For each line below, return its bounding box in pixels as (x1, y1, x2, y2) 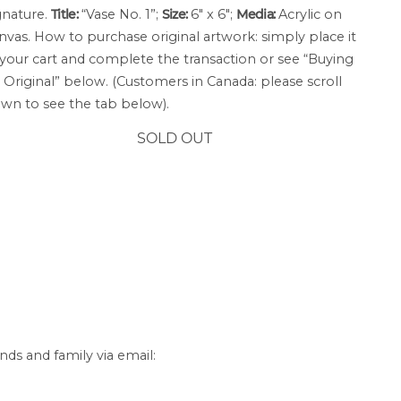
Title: (51, 5, 78, 22)
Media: (236, 5, 276, 22)
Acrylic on (275, 5, 343, 22)
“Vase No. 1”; (77, 5, 162, 22)
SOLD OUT (137, 129, 212, 147)
